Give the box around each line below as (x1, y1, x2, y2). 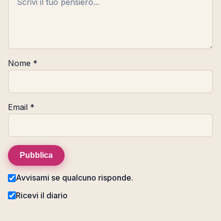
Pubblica (20, 151, 53, 160)
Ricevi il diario (16, 190, 68, 200)
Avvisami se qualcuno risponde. (16, 173, 133, 183)
